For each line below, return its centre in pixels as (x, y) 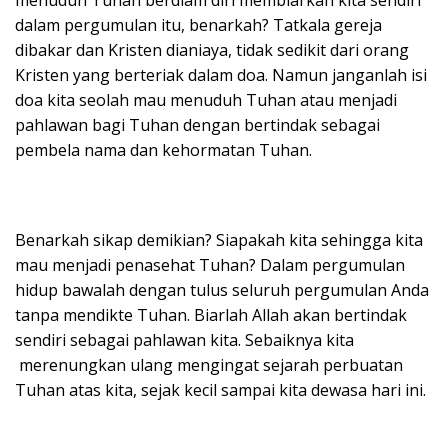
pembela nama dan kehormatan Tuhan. (163, 149)
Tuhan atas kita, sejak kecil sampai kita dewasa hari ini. (220, 389)
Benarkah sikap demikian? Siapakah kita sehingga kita (219, 239)
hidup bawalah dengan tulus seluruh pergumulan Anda (222, 289)
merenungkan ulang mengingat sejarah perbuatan (209, 364)
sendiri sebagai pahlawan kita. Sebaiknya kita (184, 339)
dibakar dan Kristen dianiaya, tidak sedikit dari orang (212, 49)
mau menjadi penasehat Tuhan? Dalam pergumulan (210, 264)
